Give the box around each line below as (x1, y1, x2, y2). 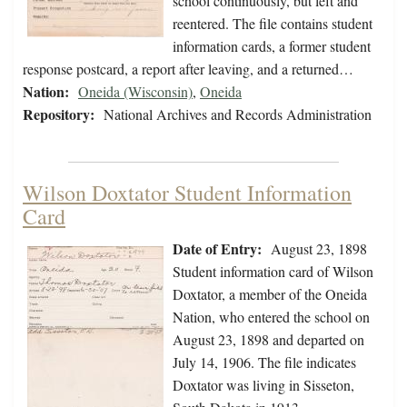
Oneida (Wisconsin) (78, 82, 193, 102)
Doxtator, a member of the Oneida (173, 284, 367, 304)
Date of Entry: (173, 238, 262, 260)
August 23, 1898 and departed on (173, 330, 364, 350)
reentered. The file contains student (173, 14, 372, 34)
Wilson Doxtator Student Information (23, 178, 352, 208)
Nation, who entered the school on (173, 307, 370, 327)
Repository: (23, 104, 94, 125)
